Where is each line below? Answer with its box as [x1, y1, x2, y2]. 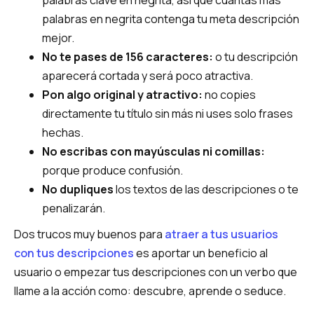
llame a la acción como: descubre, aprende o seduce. [14, 283, 286, 299]
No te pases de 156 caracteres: [42, 49, 213, 64]
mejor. [42, 30, 74, 46]
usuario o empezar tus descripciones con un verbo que [14, 264, 297, 280]
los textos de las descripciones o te [114, 182, 299, 197]
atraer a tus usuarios [165, 226, 278, 242]
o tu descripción [213, 49, 298, 64]
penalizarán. [42, 200, 105, 216]
